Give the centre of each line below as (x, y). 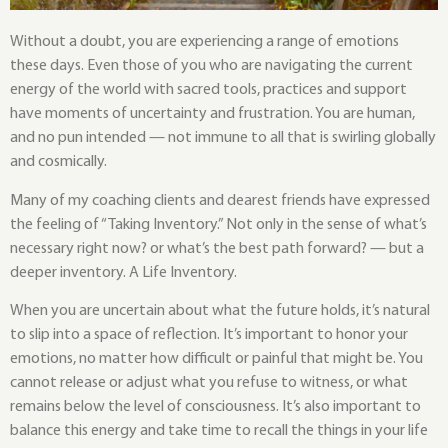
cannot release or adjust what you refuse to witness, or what (209, 383)
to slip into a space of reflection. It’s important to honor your (209, 335)
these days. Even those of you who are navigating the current (211, 66)
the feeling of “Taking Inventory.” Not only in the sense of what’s (218, 224)
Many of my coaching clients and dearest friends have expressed (220, 200)
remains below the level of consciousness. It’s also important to (215, 407)
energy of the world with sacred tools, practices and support (208, 90)
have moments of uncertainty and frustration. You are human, (212, 114)
